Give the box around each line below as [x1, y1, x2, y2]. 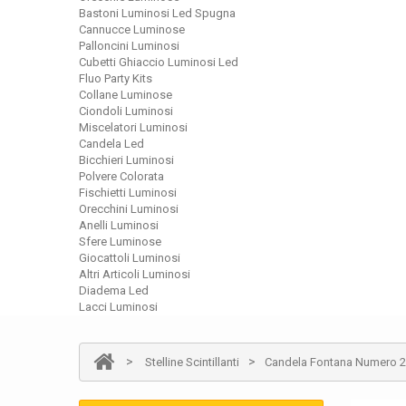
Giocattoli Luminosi [79, 251, 180, 265]
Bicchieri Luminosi [79, 153, 174, 167]
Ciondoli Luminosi [79, 104, 173, 118]
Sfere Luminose [79, 235, 161, 248]
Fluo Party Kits [79, 72, 152, 85]
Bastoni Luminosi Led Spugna [79, 6, 236, 20]
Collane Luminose [79, 88, 172, 101]
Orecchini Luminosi [79, 202, 179, 216]
